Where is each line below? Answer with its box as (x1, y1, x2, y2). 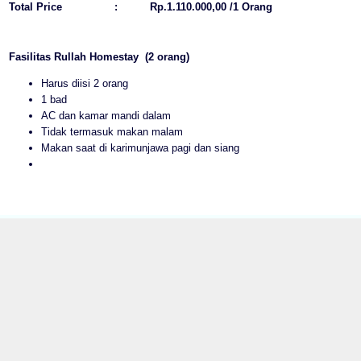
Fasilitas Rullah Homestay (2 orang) (9, 50, 189, 63)
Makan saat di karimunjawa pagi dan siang (41, 141, 239, 154)
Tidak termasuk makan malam (41, 125, 183, 138)
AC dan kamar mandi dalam (41, 109, 171, 122)
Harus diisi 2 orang (41, 77, 128, 89)
